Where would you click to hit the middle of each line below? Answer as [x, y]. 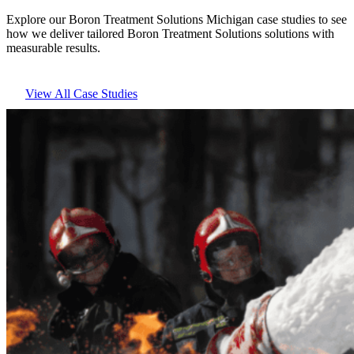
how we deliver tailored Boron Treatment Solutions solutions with [170, 34]
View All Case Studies [81, 94]
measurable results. [53, 48]
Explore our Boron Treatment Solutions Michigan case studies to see [177, 20]
